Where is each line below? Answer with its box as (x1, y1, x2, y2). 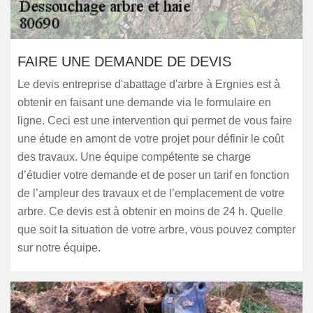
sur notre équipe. (17, 242, 101, 254)
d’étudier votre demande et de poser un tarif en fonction (17, 169, 289, 181)
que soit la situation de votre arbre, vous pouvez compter (17, 224, 296, 235)
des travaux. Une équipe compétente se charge (17, 151, 251, 163)
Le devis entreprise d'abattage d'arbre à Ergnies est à (17, 78, 280, 90)
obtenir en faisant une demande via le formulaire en (17, 96, 271, 108)
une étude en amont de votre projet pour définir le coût (17, 133, 284, 145)
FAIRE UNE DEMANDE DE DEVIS (17, 54, 231, 69)
